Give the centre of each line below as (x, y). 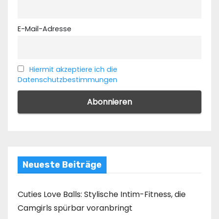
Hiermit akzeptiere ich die (74, 69)
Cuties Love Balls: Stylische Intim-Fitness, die (102, 195)
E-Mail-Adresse (44, 29)
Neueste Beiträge (62, 165)
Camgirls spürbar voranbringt (75, 208)
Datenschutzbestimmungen (67, 79)
